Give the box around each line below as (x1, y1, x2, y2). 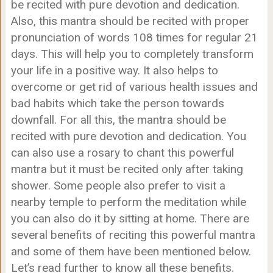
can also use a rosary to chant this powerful (10, 146, 234, 160)
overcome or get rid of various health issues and (10, 80, 258, 94)
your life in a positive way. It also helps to (10, 63, 218, 78)
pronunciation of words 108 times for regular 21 (10, 30, 258, 45)
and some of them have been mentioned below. (10, 244, 251, 259)
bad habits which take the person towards (10, 96, 224, 111)
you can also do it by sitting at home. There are (10, 211, 249, 226)
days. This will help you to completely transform (10, 47, 253, 62)
